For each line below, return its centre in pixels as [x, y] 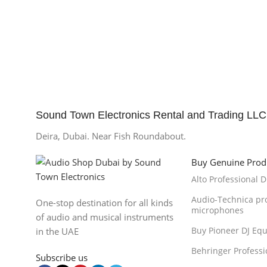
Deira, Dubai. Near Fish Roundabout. [111, 136]
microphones [217, 210]
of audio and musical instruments [105, 217]
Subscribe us [62, 258]
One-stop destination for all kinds [104, 203]
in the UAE [57, 232]
